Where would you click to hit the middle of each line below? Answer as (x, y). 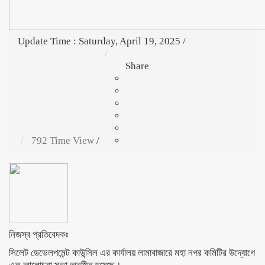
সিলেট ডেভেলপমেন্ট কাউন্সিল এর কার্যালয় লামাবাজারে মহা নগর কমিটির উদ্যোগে (132, 253)
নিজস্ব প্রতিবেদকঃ (38, 235)
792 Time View (62, 140)
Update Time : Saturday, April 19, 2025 (99, 41)
